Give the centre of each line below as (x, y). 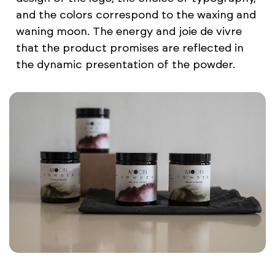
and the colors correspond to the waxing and (136, 15)
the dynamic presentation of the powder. (125, 65)
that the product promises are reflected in (130, 48)
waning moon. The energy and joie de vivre (129, 32)
